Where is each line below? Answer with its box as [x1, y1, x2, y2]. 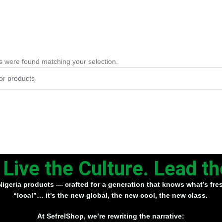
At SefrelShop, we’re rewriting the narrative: [37, 212, 184, 220]
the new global [57, 191, 108, 199]
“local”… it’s [13, 191, 57, 199]
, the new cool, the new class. [108, 191, 208, 199]
